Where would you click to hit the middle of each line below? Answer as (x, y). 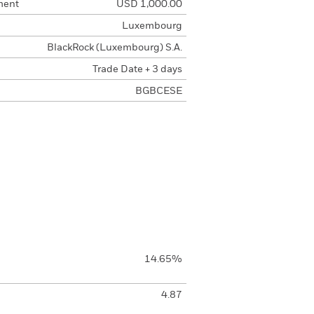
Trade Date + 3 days (137, 69)
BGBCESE (158, 91)
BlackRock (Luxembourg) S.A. (114, 48)
